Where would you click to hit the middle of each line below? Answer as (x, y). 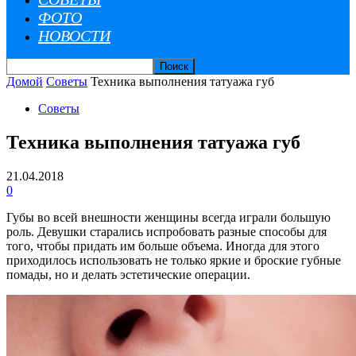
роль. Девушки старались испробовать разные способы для (166, 231)
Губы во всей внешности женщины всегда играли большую (168, 217)
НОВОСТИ (74, 36)
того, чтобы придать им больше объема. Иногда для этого (163, 246)
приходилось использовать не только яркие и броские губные (174, 260)
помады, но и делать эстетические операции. (130, 274)
